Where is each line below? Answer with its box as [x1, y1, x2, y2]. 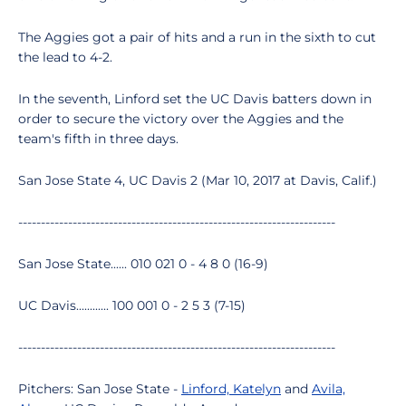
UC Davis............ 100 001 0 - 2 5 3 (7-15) [18, 297, 246, 314]
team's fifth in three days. [18, 130, 179, 147]
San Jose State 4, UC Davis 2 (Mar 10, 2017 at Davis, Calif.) [18, 172, 377, 188]
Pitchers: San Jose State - [18, 381, 181, 397]
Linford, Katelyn [181, 381, 281, 397]
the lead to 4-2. [18, 49, 112, 65]
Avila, [312, 381, 345, 397]
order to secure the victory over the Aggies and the [18, 111, 343, 127]
